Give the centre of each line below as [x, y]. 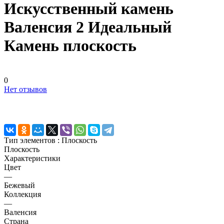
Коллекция [22, 194]
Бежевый [19, 185]
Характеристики [32, 158]
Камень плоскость [70, 46]
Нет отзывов [25, 89]
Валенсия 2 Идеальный [88, 27]
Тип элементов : [33, 140]
